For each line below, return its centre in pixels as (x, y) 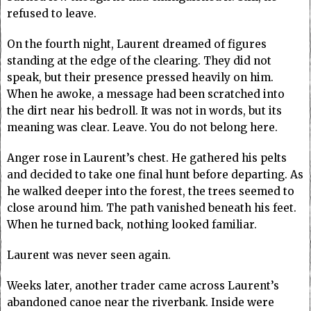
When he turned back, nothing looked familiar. (132, 225)
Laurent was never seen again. (89, 255)
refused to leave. (52, 14)
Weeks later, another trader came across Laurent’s (143, 286)
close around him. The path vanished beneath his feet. (152, 208)
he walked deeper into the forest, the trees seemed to (151, 192)
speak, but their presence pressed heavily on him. (140, 78)
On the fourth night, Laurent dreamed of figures (137, 44)
